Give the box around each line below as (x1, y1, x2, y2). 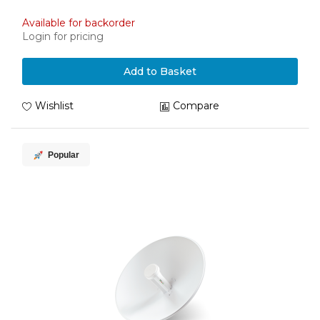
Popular (48, 150, 79, 161)
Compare (173, 99, 219, 112)
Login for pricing (22, 30, 104, 43)
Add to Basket (124, 65, 196, 78)
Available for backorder (22, 16, 135, 29)
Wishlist (35, 99, 74, 112)
